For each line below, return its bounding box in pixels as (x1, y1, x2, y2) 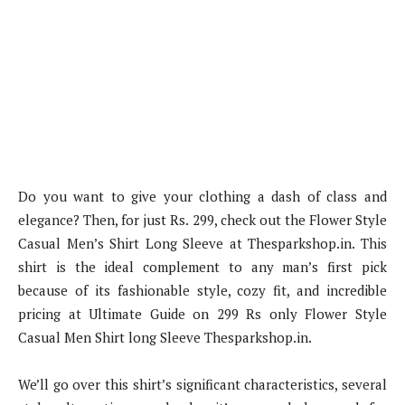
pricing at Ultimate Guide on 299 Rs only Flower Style (18, 305, 387, 324)
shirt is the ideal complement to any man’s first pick (18, 258, 387, 277)
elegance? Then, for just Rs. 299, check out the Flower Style (18, 211, 387, 230)
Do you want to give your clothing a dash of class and (18, 187, 387, 206)
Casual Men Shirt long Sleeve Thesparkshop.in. (18, 328, 312, 347)
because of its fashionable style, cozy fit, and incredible (18, 281, 387, 300)
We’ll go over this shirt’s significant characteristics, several (18, 375, 387, 394)
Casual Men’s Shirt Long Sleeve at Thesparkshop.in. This (18, 234, 387, 253)
